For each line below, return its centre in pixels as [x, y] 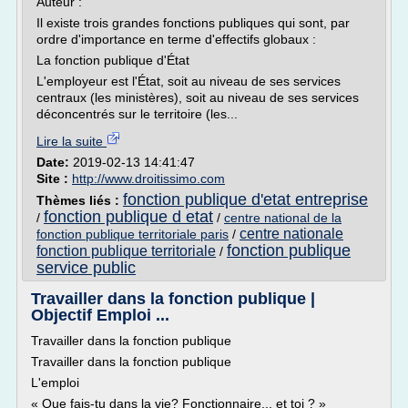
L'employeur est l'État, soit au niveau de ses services [189, 81]
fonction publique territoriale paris [133, 234]
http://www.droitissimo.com [148, 178]
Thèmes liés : [80, 200]
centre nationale [291, 234]
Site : [54, 178]
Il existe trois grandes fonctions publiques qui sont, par [193, 23]
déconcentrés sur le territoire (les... [137, 114]
